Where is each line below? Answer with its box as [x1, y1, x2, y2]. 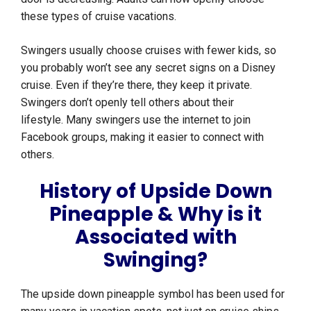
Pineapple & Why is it [49, 201, 262, 228]
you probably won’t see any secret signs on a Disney [21, 61, 276, 75]
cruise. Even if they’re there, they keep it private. [21, 78, 252, 92]
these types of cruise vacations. [21, 10, 179, 24]
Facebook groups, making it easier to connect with [21, 131, 264, 144]
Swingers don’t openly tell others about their [21, 96, 234, 110]
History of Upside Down [39, 178, 272, 205]
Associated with [74, 224, 237, 251]
